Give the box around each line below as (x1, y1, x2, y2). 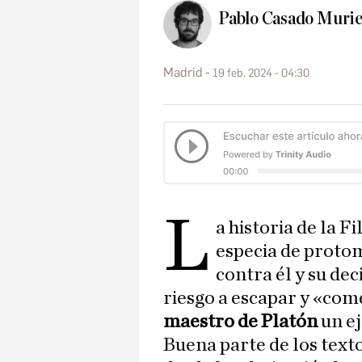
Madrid (163, 64, 203, 80)
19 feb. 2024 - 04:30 (213, 65, 309, 80)
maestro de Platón (163, 312, 318, 332)
